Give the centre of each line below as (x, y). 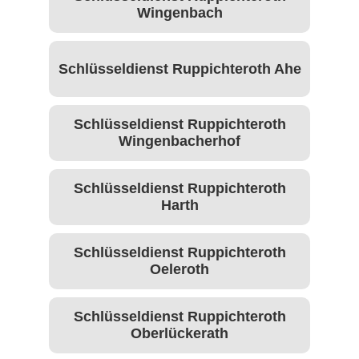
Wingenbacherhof (179, 141)
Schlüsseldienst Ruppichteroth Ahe (179, 69)
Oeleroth (179, 270)
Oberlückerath (179, 334)
